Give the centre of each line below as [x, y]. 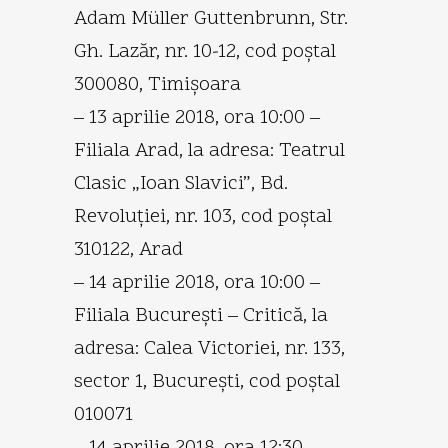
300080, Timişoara [157, 84]
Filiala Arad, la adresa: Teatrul [209, 150]
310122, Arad [128, 249]
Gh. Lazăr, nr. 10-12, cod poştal [205, 51]
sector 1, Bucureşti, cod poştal [207, 381]
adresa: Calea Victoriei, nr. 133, [209, 348]
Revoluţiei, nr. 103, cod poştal [203, 216]
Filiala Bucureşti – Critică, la [201, 315]
